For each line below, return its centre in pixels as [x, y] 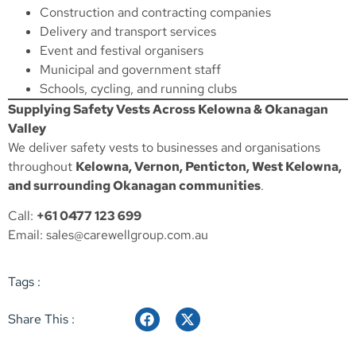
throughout [42, 167]
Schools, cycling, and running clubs [138, 89]
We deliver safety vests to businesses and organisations [164, 148]
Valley [27, 129]
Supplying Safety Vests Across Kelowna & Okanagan [168, 110]
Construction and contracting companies [155, 13]
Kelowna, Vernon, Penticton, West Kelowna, [209, 167]
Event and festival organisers [122, 51]
